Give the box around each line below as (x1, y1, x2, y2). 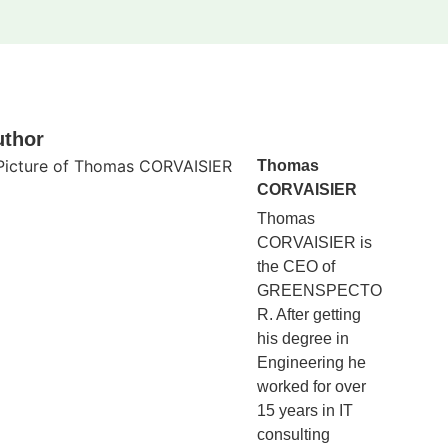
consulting (256, 426, 330, 444)
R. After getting (256, 306, 361, 324)
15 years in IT (256, 402, 353, 420)
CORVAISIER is (256, 234, 372, 252)
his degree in (256, 330, 349, 348)
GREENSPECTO (256, 282, 382, 300)
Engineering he (256, 354, 366, 372)
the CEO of (256, 258, 335, 276)
